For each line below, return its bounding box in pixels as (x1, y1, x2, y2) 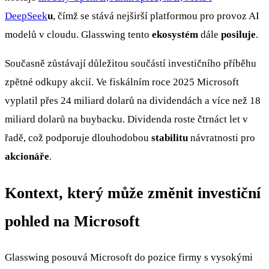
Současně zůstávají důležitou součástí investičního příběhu (5, 58, 256, 70)
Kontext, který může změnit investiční (5, 184, 261, 202)
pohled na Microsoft (5, 212, 140, 230)
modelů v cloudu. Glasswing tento (5, 29, 152, 41)
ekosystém (152, 29, 198, 41)
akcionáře (5, 151, 49, 163)
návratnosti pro (188, 132, 255, 144)
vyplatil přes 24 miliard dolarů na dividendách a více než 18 (5, 95, 261, 107)
